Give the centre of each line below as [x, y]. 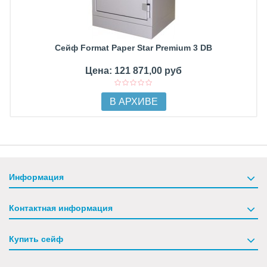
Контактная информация [61, 208]
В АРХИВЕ [133, 102]
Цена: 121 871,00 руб [133, 71]
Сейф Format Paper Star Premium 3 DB [133, 48]
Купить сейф [36, 239]
